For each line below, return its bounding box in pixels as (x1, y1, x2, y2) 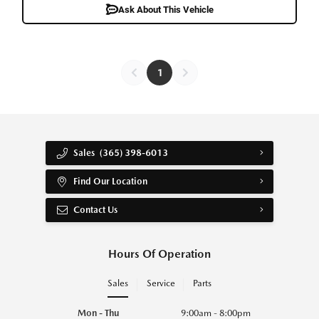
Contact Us (73, 204, 118, 216)
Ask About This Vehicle (117, 4, 214, 15)
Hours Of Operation (108, 246, 211, 261)
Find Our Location (73, 176, 148, 187)
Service (146, 278, 175, 289)
